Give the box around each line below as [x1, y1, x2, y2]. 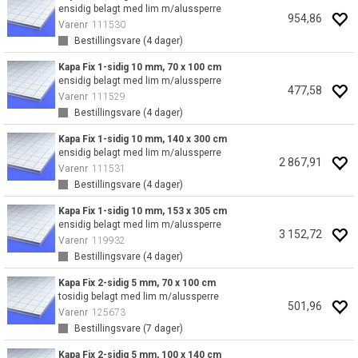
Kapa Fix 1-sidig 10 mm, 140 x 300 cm [58, 133, 227, 145]
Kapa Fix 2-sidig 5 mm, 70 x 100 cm [58, 277, 216, 288]
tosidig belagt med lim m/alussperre [58, 291, 219, 302]
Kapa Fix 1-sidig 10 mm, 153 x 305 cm [58, 205, 227, 217]
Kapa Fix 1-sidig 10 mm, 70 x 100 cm [58, 62, 221, 73]
